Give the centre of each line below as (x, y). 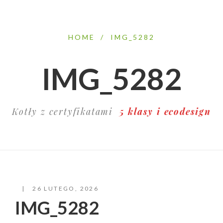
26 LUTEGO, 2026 (64, 188)
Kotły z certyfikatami (66, 111)
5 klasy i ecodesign (165, 111)
